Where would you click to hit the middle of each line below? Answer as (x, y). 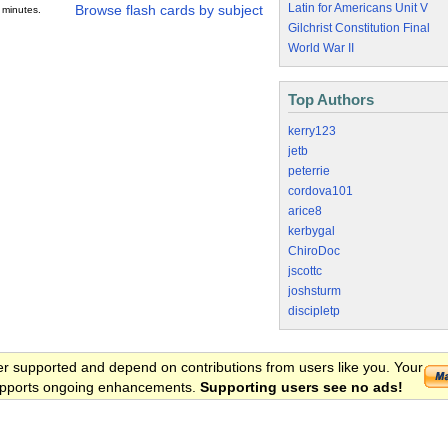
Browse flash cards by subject (169, 10)
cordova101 (320, 191)
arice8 (305, 211)
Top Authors (331, 99)
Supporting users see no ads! (301, 387)
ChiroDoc (314, 251)
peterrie (309, 171)
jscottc (305, 271)
